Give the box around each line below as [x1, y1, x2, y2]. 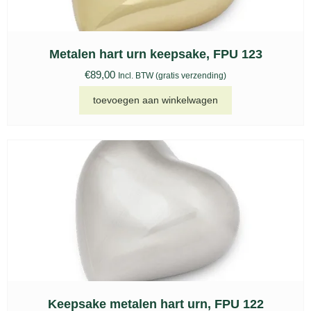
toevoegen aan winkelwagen [93, 94, 218, 106]
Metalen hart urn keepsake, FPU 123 [49, 47, 262, 61]
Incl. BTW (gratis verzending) [118, 70, 226, 81]
